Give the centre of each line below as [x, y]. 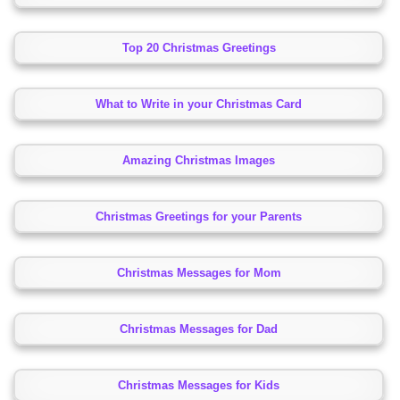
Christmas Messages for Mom [199, 273]
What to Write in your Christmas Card [199, 104]
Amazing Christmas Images [199, 161]
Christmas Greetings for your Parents [199, 217]
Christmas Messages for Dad [199, 329]
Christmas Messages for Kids [199, 386]
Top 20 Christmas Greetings [199, 48]
